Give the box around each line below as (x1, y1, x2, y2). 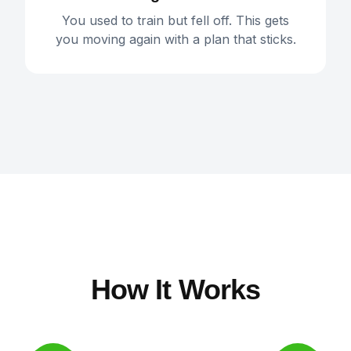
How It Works (90, 273, 261, 306)
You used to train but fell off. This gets (62, 13, 289, 28)
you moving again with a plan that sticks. (55, 31, 296, 47)
